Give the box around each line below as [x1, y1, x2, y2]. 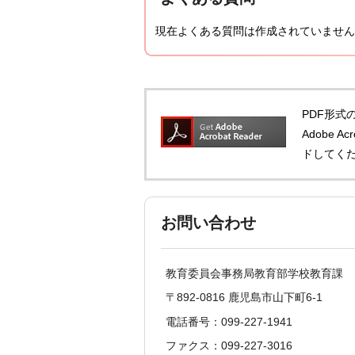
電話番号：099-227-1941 [166, 315, 292, 328]
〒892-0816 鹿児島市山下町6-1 [166, 291, 323, 304]
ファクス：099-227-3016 [166, 339, 292, 353]
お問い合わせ [161, 213, 256, 231]
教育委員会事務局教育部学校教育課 [166, 266, 343, 280]
